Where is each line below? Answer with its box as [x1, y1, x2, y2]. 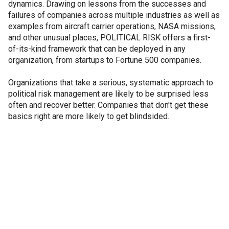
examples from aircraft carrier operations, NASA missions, [8, 21, 216, 31]
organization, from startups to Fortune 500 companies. [8, 55, 201, 65]
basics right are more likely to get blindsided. [8, 111, 169, 121]
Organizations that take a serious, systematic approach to [8, 77, 213, 87]
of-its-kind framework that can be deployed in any [8, 43, 186, 54]
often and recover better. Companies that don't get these [8, 100, 209, 110]
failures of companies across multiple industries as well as [8, 10, 220, 20]
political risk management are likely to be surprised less [8, 88, 209, 99]
